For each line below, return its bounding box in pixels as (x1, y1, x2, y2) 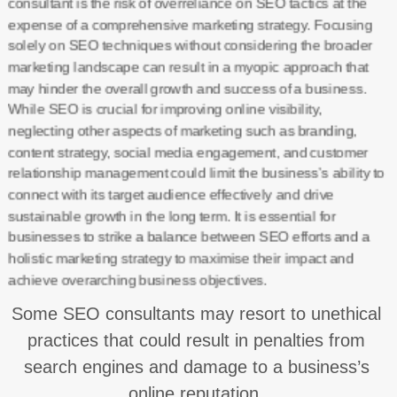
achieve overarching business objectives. (7, 272, 267, 287)
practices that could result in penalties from (27, 331, 366, 350)
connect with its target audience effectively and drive (7, 187, 334, 202)
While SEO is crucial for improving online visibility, (7, 102, 322, 117)
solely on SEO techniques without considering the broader (7, 38, 372, 53)
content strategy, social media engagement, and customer (7, 144, 368, 160)
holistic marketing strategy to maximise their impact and (7, 251, 354, 266)
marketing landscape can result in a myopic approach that (7, 59, 369, 74)
